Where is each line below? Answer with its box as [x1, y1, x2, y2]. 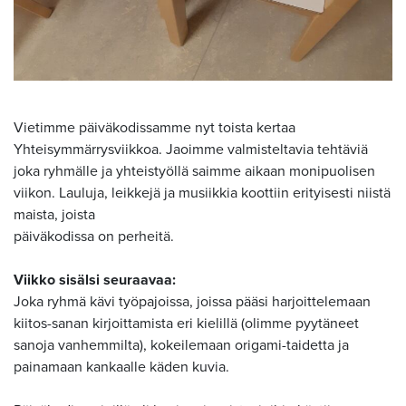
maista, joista [14, 205, 95, 224]
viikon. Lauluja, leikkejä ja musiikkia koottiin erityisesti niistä [14, 183, 391, 202]
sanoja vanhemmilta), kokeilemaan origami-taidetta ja [14, 335, 349, 354]
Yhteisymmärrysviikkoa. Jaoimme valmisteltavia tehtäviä [14, 140, 368, 159]
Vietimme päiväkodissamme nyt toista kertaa [14, 118, 295, 137]
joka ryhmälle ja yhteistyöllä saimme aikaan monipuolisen [14, 161, 375, 180]
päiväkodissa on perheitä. [14, 227, 174, 246]
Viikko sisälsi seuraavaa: [14, 270, 176, 289]
